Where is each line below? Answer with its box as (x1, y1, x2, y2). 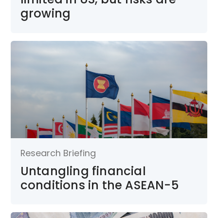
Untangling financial (20, 163, 146, 179)
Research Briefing (20, 146, 96, 159)
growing (20, 5, 71, 22)
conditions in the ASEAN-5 (20, 177, 179, 193)
